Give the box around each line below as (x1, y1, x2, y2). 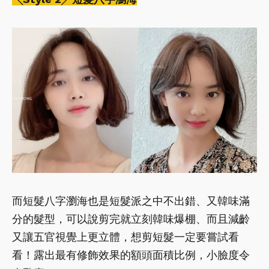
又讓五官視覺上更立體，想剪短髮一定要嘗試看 (12, 230, 239, 243)
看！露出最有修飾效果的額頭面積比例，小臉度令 (12, 248, 250, 261)
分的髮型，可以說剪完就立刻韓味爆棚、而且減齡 (12, 212, 250, 225)
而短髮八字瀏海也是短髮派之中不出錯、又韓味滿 (12, 194, 250, 207)
